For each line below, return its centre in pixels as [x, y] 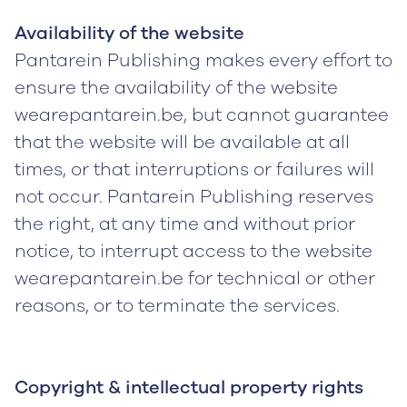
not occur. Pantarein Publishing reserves [194, 197]
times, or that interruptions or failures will [194, 169]
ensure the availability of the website [176, 88]
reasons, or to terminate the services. [177, 306]
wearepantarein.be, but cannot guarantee [202, 115]
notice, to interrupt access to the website [194, 251]
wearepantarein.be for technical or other [195, 278]
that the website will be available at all [182, 142]
